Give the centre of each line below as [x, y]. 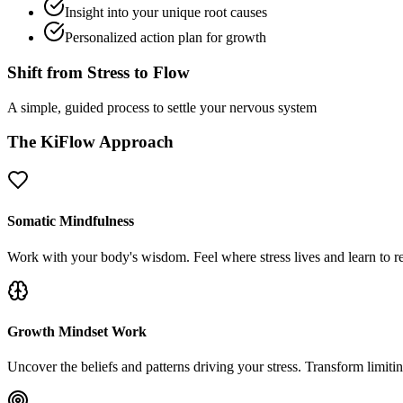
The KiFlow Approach [90, 142]
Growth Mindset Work [77, 331]
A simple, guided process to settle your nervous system [162, 107]
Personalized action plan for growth [166, 38]
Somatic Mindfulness [71, 221]
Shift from [47, 72]
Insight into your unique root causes [166, 13]
